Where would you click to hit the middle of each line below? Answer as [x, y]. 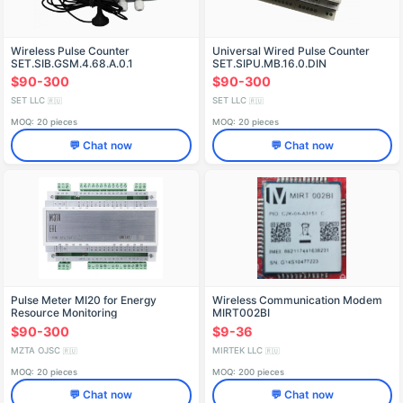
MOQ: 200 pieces [248, 372]
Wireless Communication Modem [297, 300]
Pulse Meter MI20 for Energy [84, 300]
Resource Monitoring [64, 313]
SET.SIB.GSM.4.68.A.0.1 [72, 63]
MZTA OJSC [37, 350]
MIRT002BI [241, 313]
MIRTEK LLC [238, 350]
